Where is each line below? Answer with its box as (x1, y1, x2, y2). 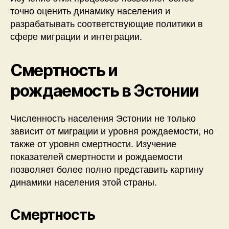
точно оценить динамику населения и (10, 3, 170, 17)
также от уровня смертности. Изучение (10, 136, 176, 150)
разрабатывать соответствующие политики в (10, 16, 203, 30)
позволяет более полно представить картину (10, 162, 203, 175)
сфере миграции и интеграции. (10, 29, 142, 42)
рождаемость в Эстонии (10, 80, 199, 101)
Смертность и (10, 60, 118, 80)
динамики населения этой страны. (10, 174, 157, 188)
